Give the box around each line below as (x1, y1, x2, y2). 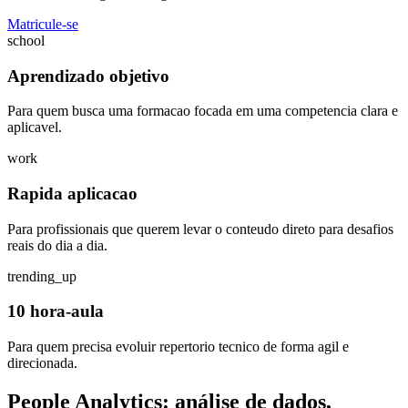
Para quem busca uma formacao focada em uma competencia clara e (7, 103, 398, 119)
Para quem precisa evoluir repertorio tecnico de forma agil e (7, 339, 349, 355)
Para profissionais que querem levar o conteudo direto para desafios (7, 220, 393, 237)
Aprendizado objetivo (7, 66, 169, 86)
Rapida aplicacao (7, 183, 138, 203)
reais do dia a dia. (7, 237, 107, 253)
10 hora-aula (7, 301, 104, 321)
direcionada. (7, 355, 77, 372)
